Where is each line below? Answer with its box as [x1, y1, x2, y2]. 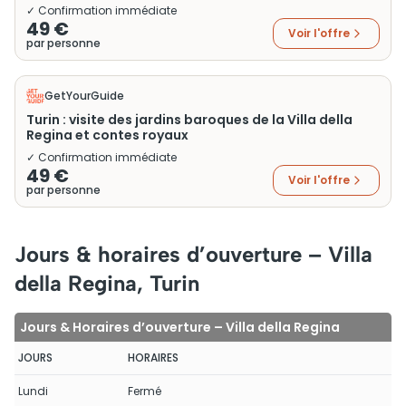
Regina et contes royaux [26, 126, 188, 144]
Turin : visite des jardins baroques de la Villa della [26, 111, 353, 129]
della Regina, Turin [14, 270, 199, 296]
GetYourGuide [44, 88, 124, 103]
